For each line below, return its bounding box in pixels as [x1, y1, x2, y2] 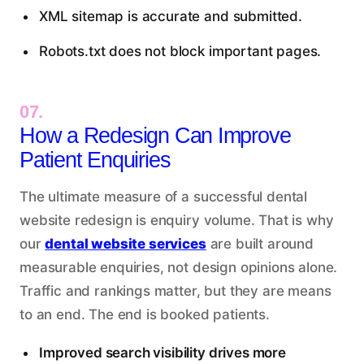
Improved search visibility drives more [38, 344, 286, 361]
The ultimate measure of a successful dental [19, 188, 308, 205]
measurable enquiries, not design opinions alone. [19, 258, 338, 275]
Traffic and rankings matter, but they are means [19, 282, 331, 299]
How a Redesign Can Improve [19, 123, 291, 148]
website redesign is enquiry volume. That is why [19, 211, 334, 228]
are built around [206, 235, 314, 252]
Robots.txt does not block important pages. [38, 42, 322, 59]
